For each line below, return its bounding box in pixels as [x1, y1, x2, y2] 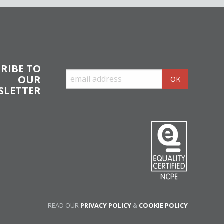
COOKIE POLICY [139, 201, 188, 210]
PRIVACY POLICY [80, 201, 131, 210]
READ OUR [48, 201, 80, 210]
